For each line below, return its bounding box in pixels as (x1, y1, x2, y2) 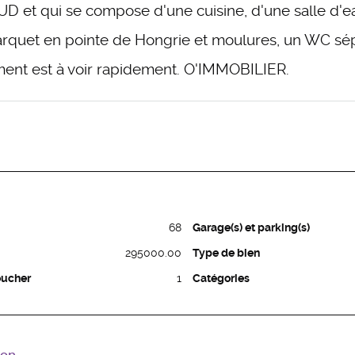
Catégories (193, 271, 250, 284)
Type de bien (193, 246, 260, 259)
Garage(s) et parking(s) (193, 220, 310, 234)
